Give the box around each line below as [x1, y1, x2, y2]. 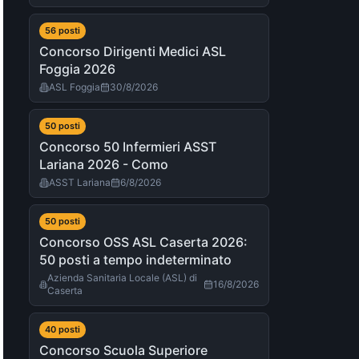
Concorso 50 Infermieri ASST [39, 139, 216, 155]
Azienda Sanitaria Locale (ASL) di [47, 272, 197, 284]
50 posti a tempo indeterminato [39, 252, 232, 268]
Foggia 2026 [39, 61, 115, 77]
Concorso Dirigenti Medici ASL [39, 43, 226, 59]
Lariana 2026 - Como [39, 156, 168, 172]
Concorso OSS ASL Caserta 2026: [39, 234, 248, 250]
